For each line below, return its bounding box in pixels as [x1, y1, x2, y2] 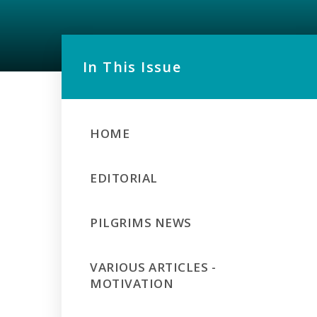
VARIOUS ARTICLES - [90, 259, 217, 275]
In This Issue [83, 57, 182, 76]
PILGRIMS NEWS [90, 214, 192, 231]
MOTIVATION [90, 275, 174, 292]
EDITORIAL [90, 170, 158, 186]
